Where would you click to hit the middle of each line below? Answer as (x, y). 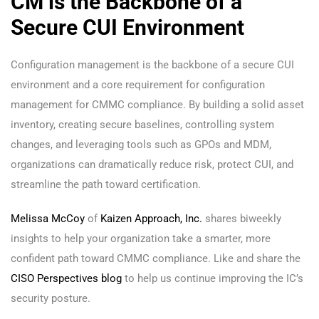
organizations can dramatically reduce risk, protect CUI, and (152, 165)
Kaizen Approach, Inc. (151, 219)
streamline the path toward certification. (106, 185)
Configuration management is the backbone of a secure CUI (152, 65)
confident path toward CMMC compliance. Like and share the (156, 259)
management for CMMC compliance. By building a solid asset (157, 105)
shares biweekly (242, 219)
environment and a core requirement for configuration (138, 85)
